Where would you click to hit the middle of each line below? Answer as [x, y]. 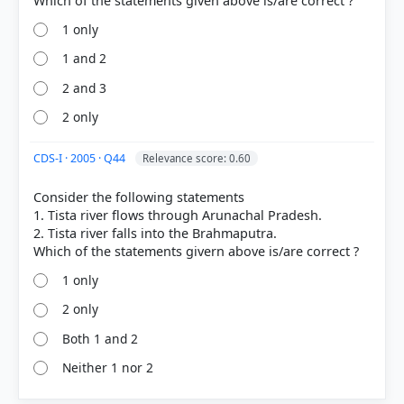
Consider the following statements [139, 197]
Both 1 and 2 [101, 338]
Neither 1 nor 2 [108, 368]
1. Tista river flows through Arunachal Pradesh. [178, 215]
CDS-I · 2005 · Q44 [81, 158]
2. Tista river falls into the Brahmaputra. [155, 233]
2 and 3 [85, 87]
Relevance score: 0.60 [197, 158]
